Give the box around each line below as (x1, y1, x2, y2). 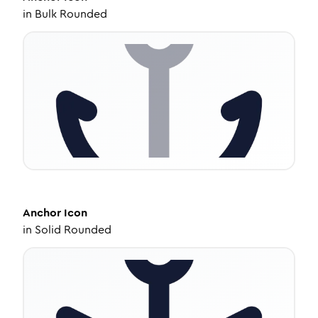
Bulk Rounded (35, 6, 107, 22)
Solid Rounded (35, 221, 111, 238)
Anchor (23, 204, 61, 221)
